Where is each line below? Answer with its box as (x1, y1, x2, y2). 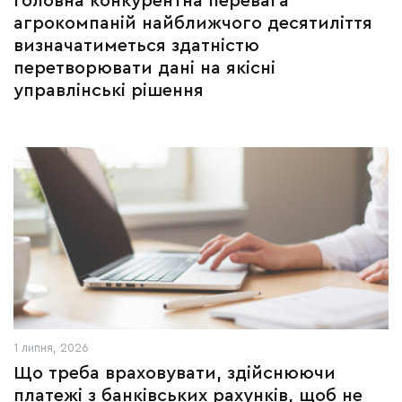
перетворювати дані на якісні (13, 59, 275, 77)
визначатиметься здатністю (13, 37, 259, 55)
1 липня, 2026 (13, 342, 89, 354)
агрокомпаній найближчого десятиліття (13, 14, 372, 32)
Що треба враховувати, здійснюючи (13, 364, 336, 382)
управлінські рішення (13, 82, 204, 100)
